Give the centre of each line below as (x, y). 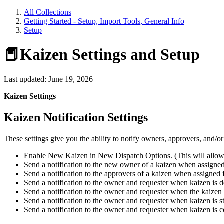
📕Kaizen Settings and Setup (102, 55)
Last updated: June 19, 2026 (48, 79)
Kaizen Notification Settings (76, 117)
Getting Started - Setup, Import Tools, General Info (104, 21)
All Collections (48, 12)
